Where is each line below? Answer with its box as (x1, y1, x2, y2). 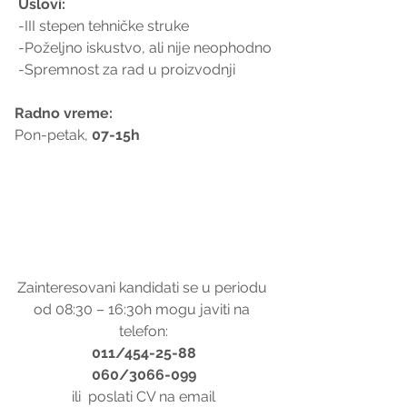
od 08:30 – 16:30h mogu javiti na (34, 300, 253, 318)
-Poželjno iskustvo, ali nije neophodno (18, 38, 272, 56)
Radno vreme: (15, 104, 116, 122)
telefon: (119, 322, 168, 340)
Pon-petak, (15, 125, 88, 144)
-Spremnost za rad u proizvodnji (18, 60, 235, 78)
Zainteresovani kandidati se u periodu (16, 278, 271, 296)
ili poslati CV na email (72, 387, 219, 405)
